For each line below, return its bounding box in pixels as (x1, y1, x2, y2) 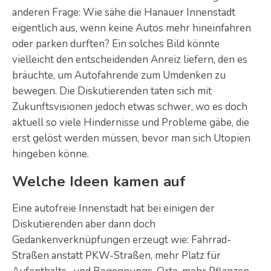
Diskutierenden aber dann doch (12, 217, 155, 231)
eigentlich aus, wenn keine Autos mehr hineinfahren (12, 21, 251, 35)
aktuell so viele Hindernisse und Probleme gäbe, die (12, 116, 249, 129)
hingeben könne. (12, 147, 89, 161)
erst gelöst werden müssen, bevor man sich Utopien (12, 131, 250, 145)
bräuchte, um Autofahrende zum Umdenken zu (12, 68, 226, 82)
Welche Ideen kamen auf (12, 172, 186, 191)
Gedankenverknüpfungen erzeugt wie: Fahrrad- (12, 233, 231, 247)
